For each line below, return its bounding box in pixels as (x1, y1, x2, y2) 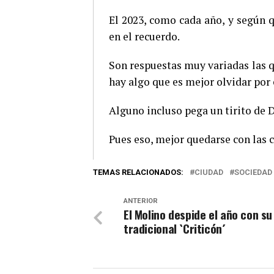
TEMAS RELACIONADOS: (93, 168, 183, 177)
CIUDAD (194, 168, 223, 177)
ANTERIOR (124, 197, 158, 206)
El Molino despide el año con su (124, 206, 273, 224)
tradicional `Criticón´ (124, 220, 226, 238)
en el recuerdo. (109, 29, 180, 44)
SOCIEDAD (234, 168, 272, 177)
